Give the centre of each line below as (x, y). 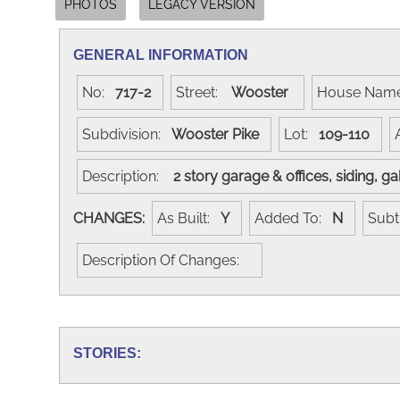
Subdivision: (127, 134)
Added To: (293, 218)
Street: (202, 92)
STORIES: (107, 353)
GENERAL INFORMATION (161, 54)
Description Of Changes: (166, 260)
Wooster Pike (219, 134)
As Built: (189, 218)
